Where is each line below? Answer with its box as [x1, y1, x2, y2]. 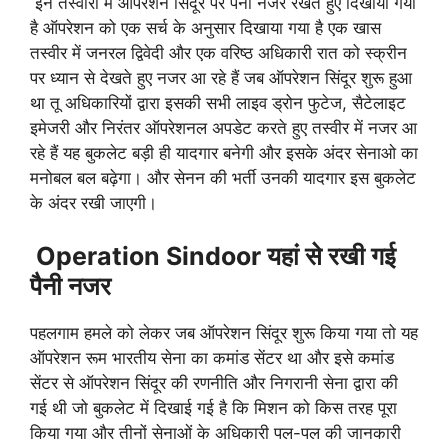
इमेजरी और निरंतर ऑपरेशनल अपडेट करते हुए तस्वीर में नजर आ [30, 117, 417, 138]
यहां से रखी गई [267, 241, 396, 271]
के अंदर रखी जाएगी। [30, 192, 157, 213]
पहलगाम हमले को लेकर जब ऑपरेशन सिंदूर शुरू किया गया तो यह [30, 323, 418, 343]
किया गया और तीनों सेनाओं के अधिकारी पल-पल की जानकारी [30, 423, 401, 443]
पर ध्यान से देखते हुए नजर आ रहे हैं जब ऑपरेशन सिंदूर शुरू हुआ [30, 67, 412, 88]
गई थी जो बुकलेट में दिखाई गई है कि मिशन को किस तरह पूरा [30, 398, 397, 418]
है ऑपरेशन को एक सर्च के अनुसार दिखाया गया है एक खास [30, 17, 381, 38]
